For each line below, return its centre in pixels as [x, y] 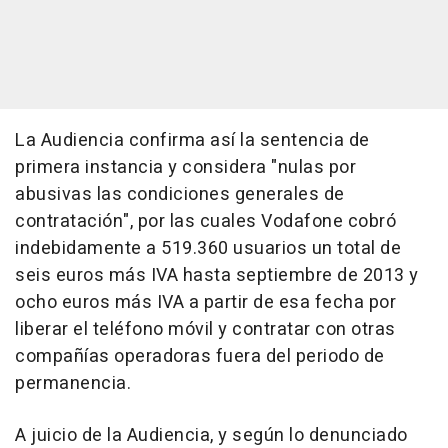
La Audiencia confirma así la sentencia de [192, 141]
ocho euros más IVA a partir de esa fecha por [205, 303]
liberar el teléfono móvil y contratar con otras [205, 330]
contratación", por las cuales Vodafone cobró [205, 222]
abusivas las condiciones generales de [180, 195]
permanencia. [73, 384]
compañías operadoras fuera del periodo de [200, 357]
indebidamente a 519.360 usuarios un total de [208, 249]
